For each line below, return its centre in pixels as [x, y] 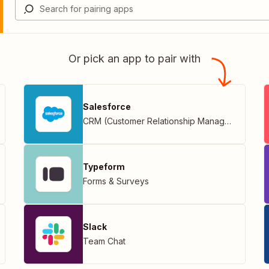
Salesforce [107, 106]
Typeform [104, 166]
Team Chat [104, 241]
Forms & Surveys [116, 181]
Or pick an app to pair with [134, 58]
